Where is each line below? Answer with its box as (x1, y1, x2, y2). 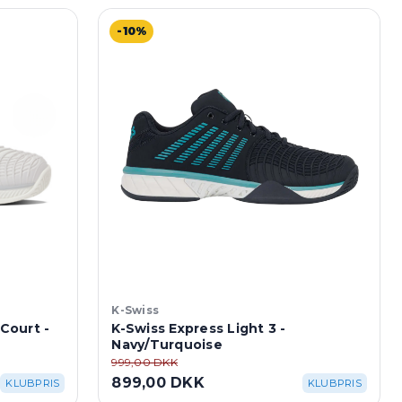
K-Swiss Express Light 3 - (111, 319, 286, 336)
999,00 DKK (111, 354, 178, 369)
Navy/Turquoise (111, 336, 223, 353)
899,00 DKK (111, 373, 205, 391)
